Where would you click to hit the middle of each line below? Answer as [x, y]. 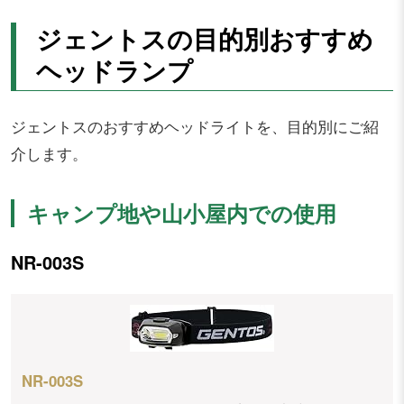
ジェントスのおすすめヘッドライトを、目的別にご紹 [195, 127]
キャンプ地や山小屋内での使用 [182, 213]
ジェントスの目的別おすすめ [204, 39]
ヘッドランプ [114, 70]
